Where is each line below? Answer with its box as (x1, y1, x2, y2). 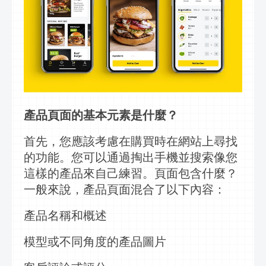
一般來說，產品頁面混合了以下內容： (24, 183, 226, 197)
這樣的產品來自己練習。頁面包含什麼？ (24, 167, 237, 180)
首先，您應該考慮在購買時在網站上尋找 (24, 135, 237, 148)
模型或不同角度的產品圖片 (24, 235, 166, 248)
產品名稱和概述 (24, 208, 107, 222)
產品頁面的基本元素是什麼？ (24, 109, 178, 122)
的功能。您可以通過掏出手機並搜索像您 (24, 151, 237, 164)
